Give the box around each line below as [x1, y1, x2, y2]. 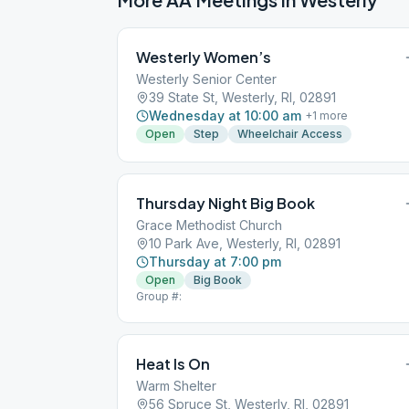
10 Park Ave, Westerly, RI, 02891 [149, 236, 341, 251]
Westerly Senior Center [136, 71, 277, 87]
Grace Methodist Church [136, 217, 282, 233]
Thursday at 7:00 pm [149, 254, 281, 269]
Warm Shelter [136, 378, 216, 393]
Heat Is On [136, 354, 210, 373]
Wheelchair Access [237, 127, 342, 141]
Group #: [136, 289, 182, 303]
